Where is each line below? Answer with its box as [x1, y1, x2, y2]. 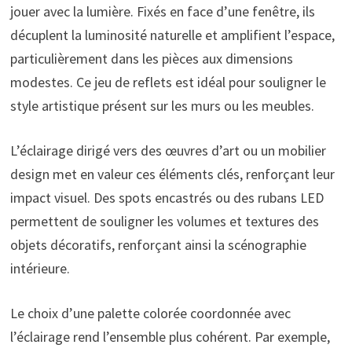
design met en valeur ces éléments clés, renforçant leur [9, 165, 335, 184]
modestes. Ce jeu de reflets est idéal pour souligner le [9, 73, 326, 92]
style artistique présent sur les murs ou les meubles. [9, 97, 314, 115]
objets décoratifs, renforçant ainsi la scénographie [9, 236, 306, 255]
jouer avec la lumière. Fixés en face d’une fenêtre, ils [9, 2, 315, 21]
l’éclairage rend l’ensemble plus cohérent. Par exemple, [9, 328, 330, 346]
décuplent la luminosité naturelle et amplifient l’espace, [9, 26, 335, 45]
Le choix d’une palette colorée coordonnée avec [9, 304, 291, 323]
